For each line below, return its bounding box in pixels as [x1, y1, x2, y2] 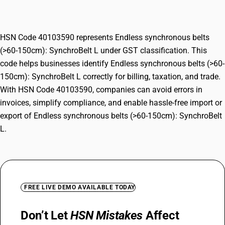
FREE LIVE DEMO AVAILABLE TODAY [24, 184, 135, 191]
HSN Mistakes [70, 208, 143, 222]
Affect [143, 208, 179, 222]
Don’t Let [21, 208, 71, 222]
